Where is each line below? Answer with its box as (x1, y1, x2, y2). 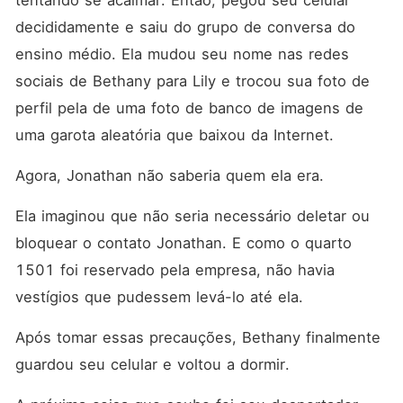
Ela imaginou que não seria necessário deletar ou (14, 207, 370, 225)
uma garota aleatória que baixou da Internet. (14, 126, 339, 144)
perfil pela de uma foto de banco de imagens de (14, 99, 363, 117)
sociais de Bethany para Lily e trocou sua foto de (14, 72, 370, 90)
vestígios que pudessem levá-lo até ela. (14, 288, 309, 306)
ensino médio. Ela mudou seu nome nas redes (14, 45, 349, 63)
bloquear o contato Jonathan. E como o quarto (14, 234, 352, 252)
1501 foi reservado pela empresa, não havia (14, 261, 335, 279)
